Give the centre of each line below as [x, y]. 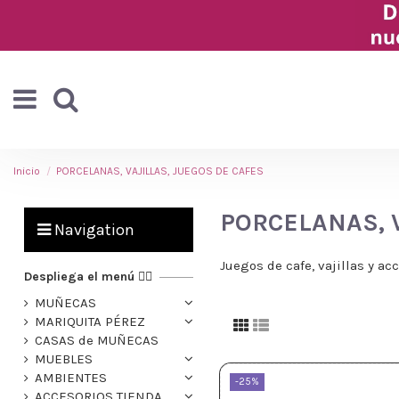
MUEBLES [64, 359]
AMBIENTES [71, 378]
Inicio [27, 171]
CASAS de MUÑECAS [97, 341]
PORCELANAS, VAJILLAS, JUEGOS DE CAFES [160, 171]
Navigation [94, 230]
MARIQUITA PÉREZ [90, 322]
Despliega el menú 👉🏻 [88, 277]
